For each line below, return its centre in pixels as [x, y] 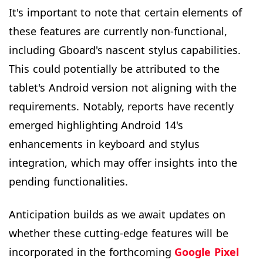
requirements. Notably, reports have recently [121, 106]
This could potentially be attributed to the [114, 68]
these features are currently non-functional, [118, 31]
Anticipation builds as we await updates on [117, 214]
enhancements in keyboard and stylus [104, 144]
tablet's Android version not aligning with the [123, 87]
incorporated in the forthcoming [92, 252]
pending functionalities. [68, 181]
